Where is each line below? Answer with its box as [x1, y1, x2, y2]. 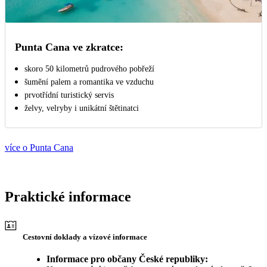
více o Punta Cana [5, 142, 73, 153]
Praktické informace [5, 189, 131, 205]
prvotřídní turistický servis [24, 91, 114, 100]
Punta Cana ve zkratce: [15, 41, 123, 54]
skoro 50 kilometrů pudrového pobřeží [24, 64, 154, 74]
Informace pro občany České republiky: [46, 254, 208, 264]
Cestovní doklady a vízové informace [23, 232, 147, 241]
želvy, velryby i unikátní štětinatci [24, 104, 139, 113]
